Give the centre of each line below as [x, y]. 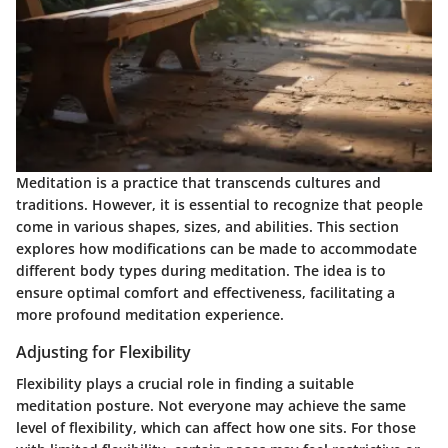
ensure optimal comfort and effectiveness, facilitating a [205, 292]
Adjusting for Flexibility [103, 351]
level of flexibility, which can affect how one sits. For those [216, 428]
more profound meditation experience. [150, 314]
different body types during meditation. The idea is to [201, 270]
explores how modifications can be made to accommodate [216, 248]
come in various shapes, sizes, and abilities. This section [207, 226]
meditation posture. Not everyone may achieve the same [211, 406]
